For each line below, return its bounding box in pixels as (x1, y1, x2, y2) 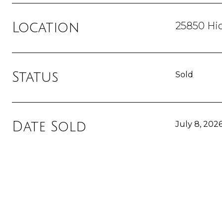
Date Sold (12, 119, 86, 134)
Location (12, 20, 79, 35)
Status (12, 70, 58, 85)
